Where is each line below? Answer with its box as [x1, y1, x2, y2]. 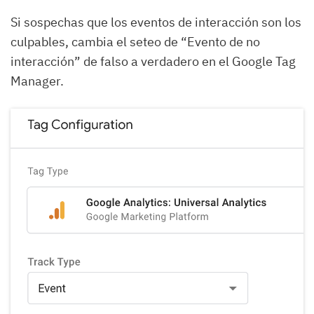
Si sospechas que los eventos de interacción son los [11, 14, 301, 31]
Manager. [11, 73, 64, 90]
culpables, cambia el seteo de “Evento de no [11, 34, 260, 50]
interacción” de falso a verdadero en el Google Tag [11, 53, 296, 70]
